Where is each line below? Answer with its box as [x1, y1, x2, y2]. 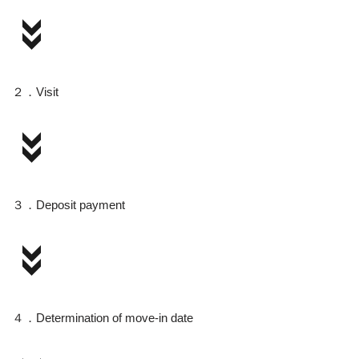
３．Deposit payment [12, 198, 125, 212]
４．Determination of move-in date [12, 311, 193, 325]
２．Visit [12, 85, 58, 99]
